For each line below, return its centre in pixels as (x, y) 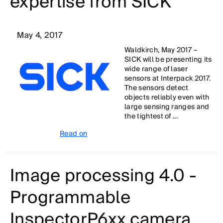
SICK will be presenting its (168, 60)
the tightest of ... (151, 116)
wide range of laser (156, 69)
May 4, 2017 (40, 35)
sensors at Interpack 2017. (168, 79)
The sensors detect (157, 88)
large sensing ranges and (167, 107)
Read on (74, 134)
